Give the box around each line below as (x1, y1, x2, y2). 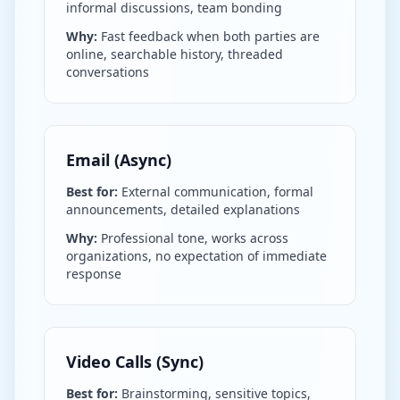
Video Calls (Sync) (66, 351, 204, 372)
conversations (66, 63, 149, 80)
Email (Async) (66, 149, 171, 171)
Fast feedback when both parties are (97, 28, 320, 45)
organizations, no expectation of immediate (66, 247, 327, 264)
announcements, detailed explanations (66, 201, 300, 218)
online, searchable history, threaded (66, 46, 283, 62)
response (66, 265, 121, 282)
